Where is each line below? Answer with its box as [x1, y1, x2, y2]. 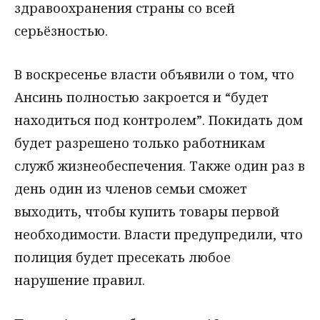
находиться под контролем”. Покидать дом [14, 111, 303, 129]
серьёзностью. [14, 22, 108, 39]
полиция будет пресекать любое [14, 248, 231, 266]
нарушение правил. [14, 271, 145, 289]
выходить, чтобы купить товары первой [14, 202, 279, 220]
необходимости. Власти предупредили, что [14, 225, 303, 243]
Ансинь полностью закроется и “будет [14, 88, 269, 106]
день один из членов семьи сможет [14, 179, 247, 197]
